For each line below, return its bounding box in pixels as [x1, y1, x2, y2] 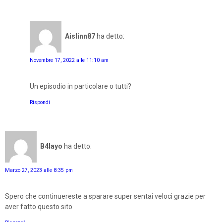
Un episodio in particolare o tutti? [30, 82, 131, 90]
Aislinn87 [65, 32, 95, 41]
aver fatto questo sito [5, 202, 72, 211]
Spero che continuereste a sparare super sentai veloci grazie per [5, 192, 206, 200]
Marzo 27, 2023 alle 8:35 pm [5, 166, 73, 173]
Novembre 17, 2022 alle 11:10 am [30, 56, 109, 63]
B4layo [40, 142, 62, 151]
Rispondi [30, 99, 50, 106]
